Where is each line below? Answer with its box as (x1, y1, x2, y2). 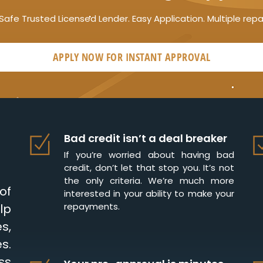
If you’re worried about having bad (64, 149, 234, 161)
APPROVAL (164, 50, 211, 65)
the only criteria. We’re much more (64, 174, 234, 187)
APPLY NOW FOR (52, 50, 126, 65)
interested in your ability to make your (64, 187, 234, 200)
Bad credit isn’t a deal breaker (64, 131, 227, 146)
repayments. (64, 200, 120, 213)
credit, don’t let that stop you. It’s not (64, 161, 234, 174)
